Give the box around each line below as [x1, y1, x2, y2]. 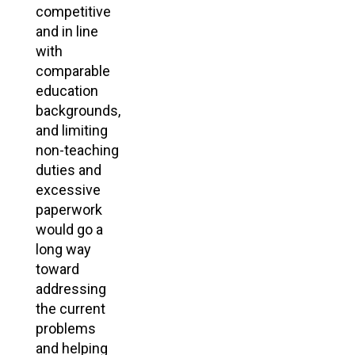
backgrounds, [36, 101, 120, 119]
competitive [36, 2, 111, 20]
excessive [36, 181, 101, 198]
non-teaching [36, 141, 119, 158]
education [36, 82, 98, 99]
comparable [36, 62, 110, 79]
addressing [36, 280, 106, 297]
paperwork [36, 200, 102, 218]
